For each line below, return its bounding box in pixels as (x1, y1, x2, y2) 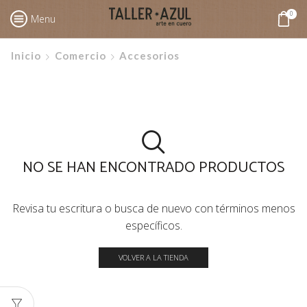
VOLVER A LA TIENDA (119, 252, 188, 263)
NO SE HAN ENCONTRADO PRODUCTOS (23, 156, 284, 180)
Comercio (55, 49, 106, 62)
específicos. (125, 218, 182, 234)
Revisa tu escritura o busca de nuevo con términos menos (12, 201, 295, 217)
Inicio (11, 49, 41, 62)
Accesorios (119, 49, 180, 62)
